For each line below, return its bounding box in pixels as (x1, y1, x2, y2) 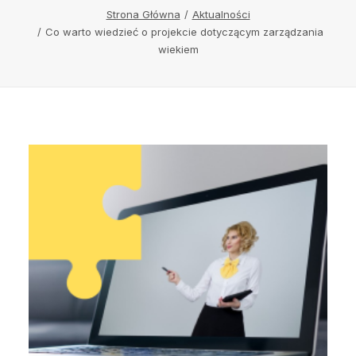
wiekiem (157, 43, 199, 56)
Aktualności (192, 8, 250, 21)
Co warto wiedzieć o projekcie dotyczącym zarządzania (44, 25, 323, 38)
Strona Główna (106, 8, 180, 21)
